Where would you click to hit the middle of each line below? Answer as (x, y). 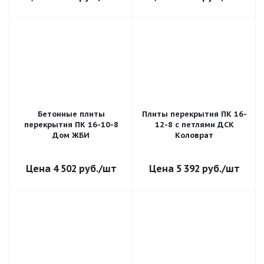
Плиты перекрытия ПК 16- (194, 114)
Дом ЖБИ (71, 135)
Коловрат (194, 135)
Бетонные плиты (71, 114)
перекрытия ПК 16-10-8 (71, 125)
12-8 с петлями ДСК (194, 125)
